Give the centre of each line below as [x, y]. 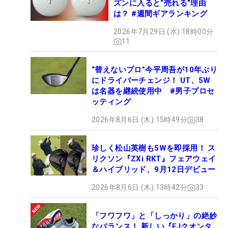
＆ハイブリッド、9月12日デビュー [154, 170]
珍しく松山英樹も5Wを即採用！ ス [154, 148]
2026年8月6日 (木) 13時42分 [139, 188]
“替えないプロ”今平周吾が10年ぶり [155, 70]
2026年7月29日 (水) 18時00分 [164, 32]
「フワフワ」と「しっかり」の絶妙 [154, 216]
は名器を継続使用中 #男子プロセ [153, 91]
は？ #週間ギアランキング [161, 14]
